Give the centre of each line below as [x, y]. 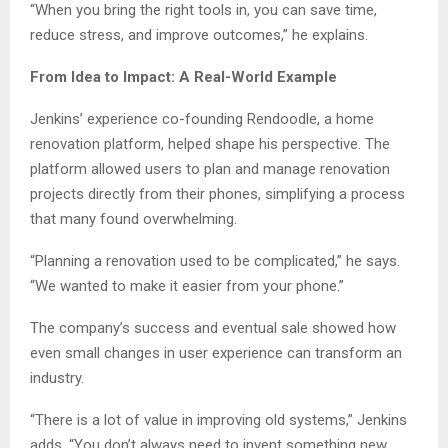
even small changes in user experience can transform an [216, 352]
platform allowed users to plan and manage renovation [210, 168]
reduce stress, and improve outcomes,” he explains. [199, 34]
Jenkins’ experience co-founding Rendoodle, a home [202, 118]
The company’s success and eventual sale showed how [213, 327]
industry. [57, 377]
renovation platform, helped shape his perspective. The [210, 143]
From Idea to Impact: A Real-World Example [183, 76]
